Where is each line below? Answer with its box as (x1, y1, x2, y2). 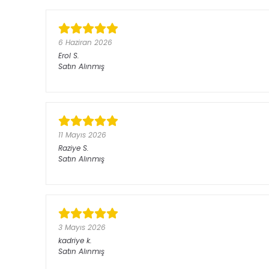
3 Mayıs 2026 (58, 222, 106, 233)
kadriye (58, 235, 84, 246)
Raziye (58, 143, 83, 154)
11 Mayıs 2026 (58, 130, 106, 141)
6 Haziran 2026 (58, 37, 112, 48)
